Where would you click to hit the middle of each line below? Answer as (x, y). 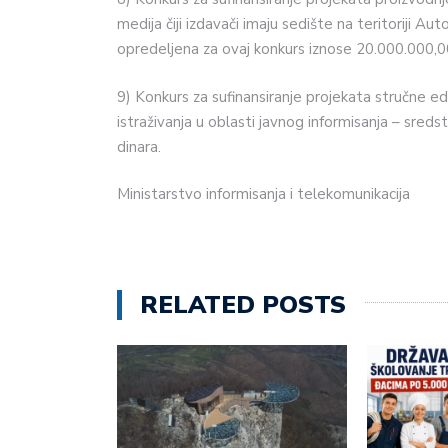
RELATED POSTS (243, 304)
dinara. (139, 146)
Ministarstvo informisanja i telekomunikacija (263, 194)
